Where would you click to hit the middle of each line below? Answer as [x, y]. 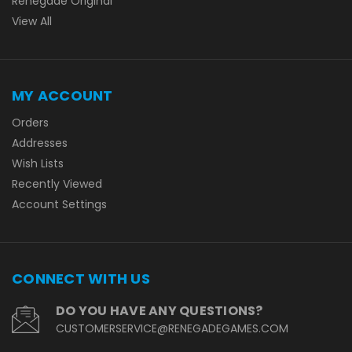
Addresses [40, 143]
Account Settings [59, 204]
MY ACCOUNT [62, 95]
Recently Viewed [57, 183]
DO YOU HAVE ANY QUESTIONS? [159, 310]
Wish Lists [38, 163]
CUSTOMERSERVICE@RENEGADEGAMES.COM [172, 328]
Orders [30, 122]
